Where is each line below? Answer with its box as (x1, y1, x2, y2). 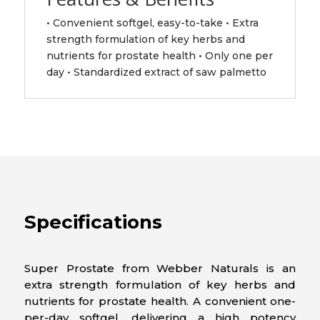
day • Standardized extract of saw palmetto (46, 66, 266, 79)
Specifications (24, 211, 162, 234)
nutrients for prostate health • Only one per (46, 49, 273, 63)
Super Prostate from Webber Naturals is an (24, 261, 296, 276)
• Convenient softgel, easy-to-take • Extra (46, 16, 259, 30)
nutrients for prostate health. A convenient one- (24, 294, 296, 309)
